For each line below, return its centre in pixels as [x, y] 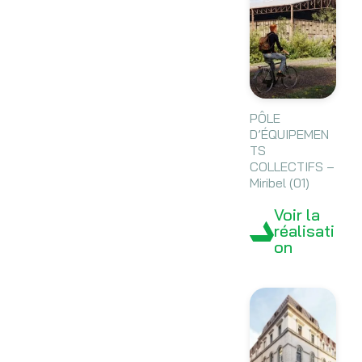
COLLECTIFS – [292, 167]
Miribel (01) [279, 183]
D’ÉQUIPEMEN [289, 135]
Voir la [297, 215]
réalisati [304, 231]
